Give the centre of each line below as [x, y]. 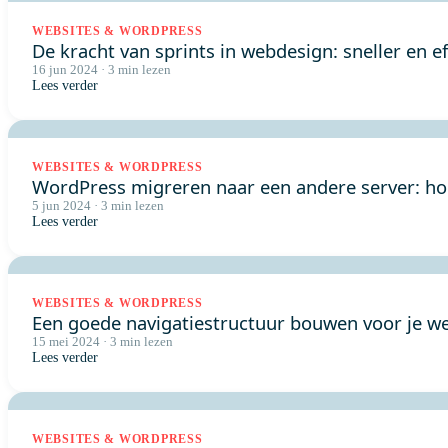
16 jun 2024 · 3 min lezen [101, 70]
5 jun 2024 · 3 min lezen [98, 206]
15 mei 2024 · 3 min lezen [102, 342]
